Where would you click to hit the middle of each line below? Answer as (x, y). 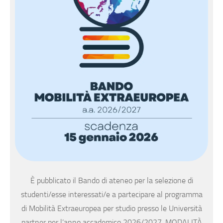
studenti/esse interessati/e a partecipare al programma (111, 195)
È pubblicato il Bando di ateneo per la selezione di (111, 181)
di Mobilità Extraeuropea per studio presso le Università (111, 209)
